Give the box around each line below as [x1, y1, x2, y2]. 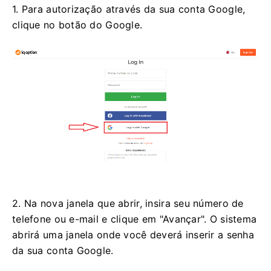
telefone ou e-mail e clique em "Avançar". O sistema [12, 212, 257, 225]
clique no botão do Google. [12, 19, 143, 31]
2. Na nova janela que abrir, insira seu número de [12, 197, 244, 209]
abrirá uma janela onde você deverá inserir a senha [12, 228, 254, 241]
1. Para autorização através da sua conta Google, [12, 3, 246, 16]
